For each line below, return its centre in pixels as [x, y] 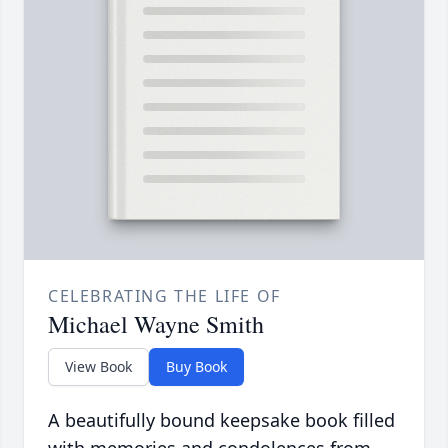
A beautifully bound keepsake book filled [221, 420]
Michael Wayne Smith [156, 324]
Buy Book [196, 367]
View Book [98, 367]
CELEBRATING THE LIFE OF [164, 296]
